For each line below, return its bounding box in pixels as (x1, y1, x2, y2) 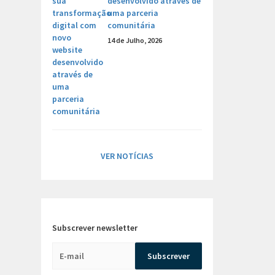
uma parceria (107, 7, 158, 18)
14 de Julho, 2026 (107, 36, 162, 45)
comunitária (107, 20, 155, 31)
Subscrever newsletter (52, 222, 137, 233)
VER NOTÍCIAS (101, 150, 153, 161)
